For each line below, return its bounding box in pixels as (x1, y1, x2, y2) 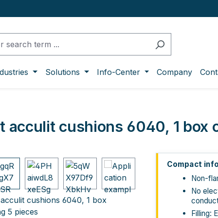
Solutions (45, 67, 80, 77)
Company (157, 67, 193, 77)
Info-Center (96, 67, 140, 77)
